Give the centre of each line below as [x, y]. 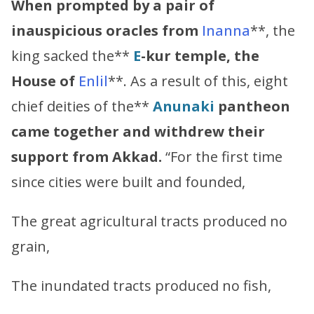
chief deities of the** [82, 106]
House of [43, 81]
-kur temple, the [200, 55]
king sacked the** [72, 55]
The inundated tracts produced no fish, [141, 285]
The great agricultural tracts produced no [149, 221]
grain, [30, 246]
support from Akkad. [87, 156]
